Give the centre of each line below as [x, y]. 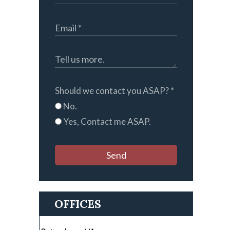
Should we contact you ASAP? [113, 91]
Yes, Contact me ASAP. [106, 122]
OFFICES [78, 204]
